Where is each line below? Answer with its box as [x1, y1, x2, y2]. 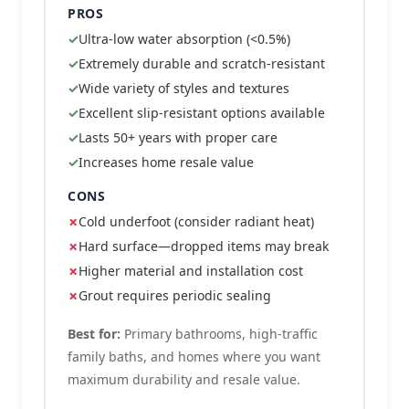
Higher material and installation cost [79, 262, 303, 279]
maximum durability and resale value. [68, 371, 300, 388]
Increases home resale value [79, 153, 254, 171]
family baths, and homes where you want [68, 348, 320, 365]
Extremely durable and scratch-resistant [79, 55, 325, 72]
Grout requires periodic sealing [79, 287, 271, 304]
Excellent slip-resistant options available [79, 104, 325, 121]
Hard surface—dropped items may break [79, 237, 329, 255]
